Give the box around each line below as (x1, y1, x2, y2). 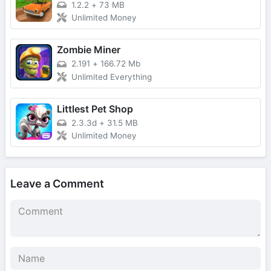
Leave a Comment (10, 177, 104, 191)
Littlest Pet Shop (57, 102, 133, 115)
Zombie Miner (57, 44, 120, 56)
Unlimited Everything (71, 71, 152, 82)
